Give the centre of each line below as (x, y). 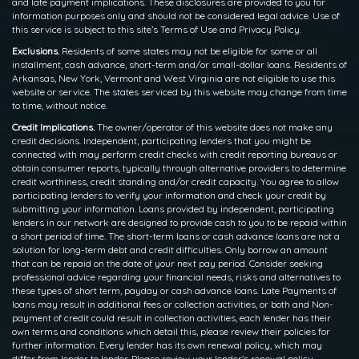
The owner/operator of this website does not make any (214, 127)
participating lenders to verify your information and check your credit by (169, 195)
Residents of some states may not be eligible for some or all (188, 50)
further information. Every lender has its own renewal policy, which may (167, 345)
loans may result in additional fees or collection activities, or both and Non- (173, 304)
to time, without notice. (60, 105)
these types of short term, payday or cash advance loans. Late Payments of (174, 290)
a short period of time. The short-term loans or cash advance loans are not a (176, 236)
